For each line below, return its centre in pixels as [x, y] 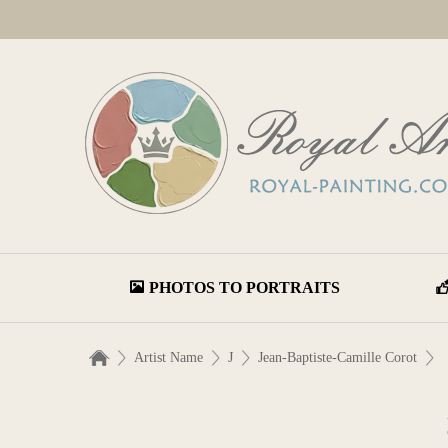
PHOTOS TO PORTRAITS [244, 287]
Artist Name [168, 357]
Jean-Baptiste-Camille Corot [337, 357]
